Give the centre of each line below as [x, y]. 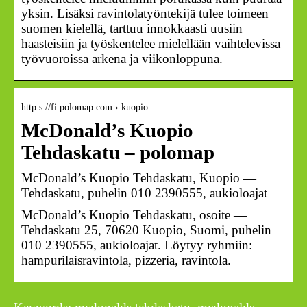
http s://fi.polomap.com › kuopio [85, 107]
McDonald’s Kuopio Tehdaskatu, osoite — [134, 214]
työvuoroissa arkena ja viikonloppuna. [122, 58]
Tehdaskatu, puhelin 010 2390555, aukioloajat [144, 193]
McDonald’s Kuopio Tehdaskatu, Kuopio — [139, 177]
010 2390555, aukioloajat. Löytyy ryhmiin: [137, 245]
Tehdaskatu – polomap [118, 152]
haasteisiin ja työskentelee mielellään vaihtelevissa [151, 43]
